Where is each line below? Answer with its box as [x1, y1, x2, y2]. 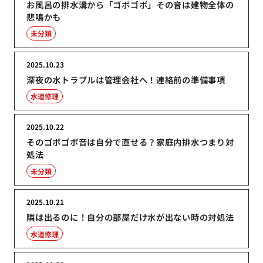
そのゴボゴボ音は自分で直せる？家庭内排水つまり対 [26, 136, 234, 149]
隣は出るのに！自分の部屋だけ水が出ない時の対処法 [26, 211, 234, 223]
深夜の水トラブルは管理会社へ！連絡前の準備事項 [26, 73, 225, 86]
